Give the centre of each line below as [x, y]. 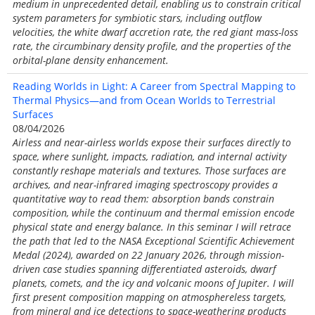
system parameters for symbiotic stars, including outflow [137, 18]
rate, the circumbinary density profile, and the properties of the [152, 46]
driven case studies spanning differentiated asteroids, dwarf [144, 269]
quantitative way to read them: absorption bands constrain [143, 199]
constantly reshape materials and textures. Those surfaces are [149, 171]
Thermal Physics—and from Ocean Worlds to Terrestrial [144, 100]
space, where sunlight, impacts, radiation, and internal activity [149, 156]
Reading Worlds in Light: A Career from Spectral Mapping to [154, 86]
